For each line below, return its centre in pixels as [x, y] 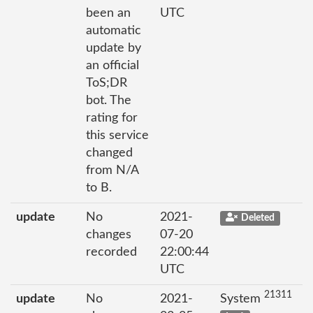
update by [114, 48]
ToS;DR [107, 83]
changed [109, 153]
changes [109, 234]
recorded [111, 252]
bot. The [109, 100]
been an [108, 13]
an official [112, 65]
